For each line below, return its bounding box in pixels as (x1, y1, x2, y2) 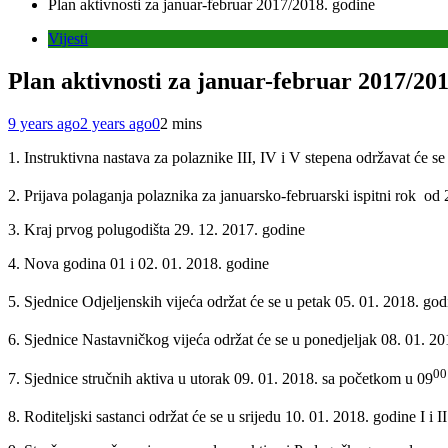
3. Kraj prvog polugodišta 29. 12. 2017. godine (8, 221, 305, 239)
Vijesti (48, 30, 88, 47)
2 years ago (80, 114, 152, 132)
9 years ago (8, 114, 80, 132)
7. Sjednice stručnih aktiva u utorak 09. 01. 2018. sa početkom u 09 (8, 370, 433, 388)
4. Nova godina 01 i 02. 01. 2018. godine (8, 255, 269, 273)
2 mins (160, 114, 202, 132)
